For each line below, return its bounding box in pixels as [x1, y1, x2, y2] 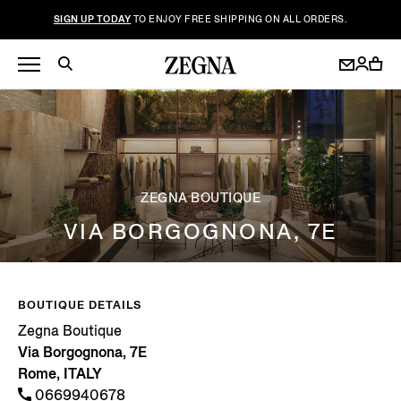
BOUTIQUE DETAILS [18, 296, 141, 312]
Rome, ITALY [18, 363, 102, 383]
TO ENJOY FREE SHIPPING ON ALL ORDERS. [131, 13, 348, 26]
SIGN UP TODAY [53, 13, 132, 26]
